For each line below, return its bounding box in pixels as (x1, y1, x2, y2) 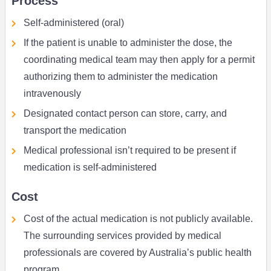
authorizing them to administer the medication (23, 71, 218, 82)
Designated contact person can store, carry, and (23, 108, 227, 119)
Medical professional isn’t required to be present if (23, 145, 236, 156)
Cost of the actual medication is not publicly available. (23, 214, 253, 224)
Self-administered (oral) (23, 18, 124, 28)
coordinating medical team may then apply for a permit (23, 54, 255, 65)
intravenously (23, 88, 81, 99)
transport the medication (23, 125, 126, 136)
